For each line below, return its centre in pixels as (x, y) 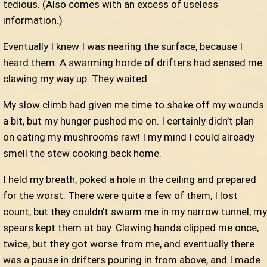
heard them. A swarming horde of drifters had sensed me (133, 63)
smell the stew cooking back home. (82, 153)
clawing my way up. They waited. (76, 79)
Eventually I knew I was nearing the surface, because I (123, 47)
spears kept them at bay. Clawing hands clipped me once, (131, 228)
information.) (33, 21)
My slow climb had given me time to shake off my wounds (133, 105)
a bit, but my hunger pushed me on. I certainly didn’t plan (128, 121)
